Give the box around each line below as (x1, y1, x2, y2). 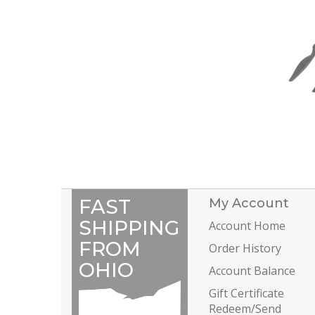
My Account (209, 195, 289, 211)
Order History (209, 240, 281, 256)
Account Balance (209, 262, 295, 278)
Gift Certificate (209, 285, 284, 301)
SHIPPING (79, 215, 179, 240)
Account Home (209, 217, 285, 233)
